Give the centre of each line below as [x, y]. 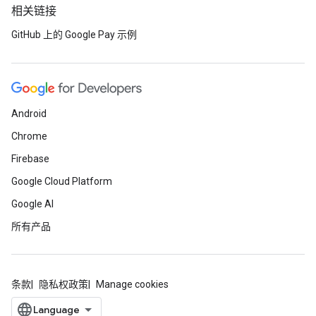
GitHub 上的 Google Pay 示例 [74, 35]
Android [29, 114]
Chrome [29, 136]
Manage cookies [132, 284]
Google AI [32, 204]
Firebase [30, 159]
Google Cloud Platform [62, 181]
